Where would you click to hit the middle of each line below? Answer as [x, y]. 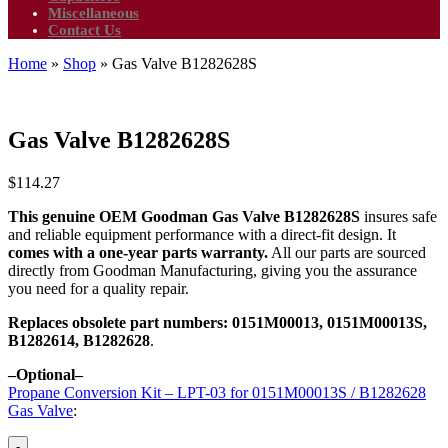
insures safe [398, 216]
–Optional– [45, 374]
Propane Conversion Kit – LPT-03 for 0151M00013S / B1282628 [217, 392]
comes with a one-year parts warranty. [138, 252]
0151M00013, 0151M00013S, [329, 322]
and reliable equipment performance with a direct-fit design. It [202, 234]
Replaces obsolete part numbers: [118, 322]
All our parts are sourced [347, 252]
